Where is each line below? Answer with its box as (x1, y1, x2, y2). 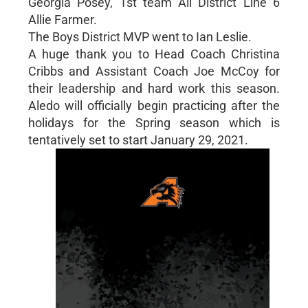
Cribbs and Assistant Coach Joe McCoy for (27, 63, 280, 78)
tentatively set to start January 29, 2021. (27, 132, 248, 147)
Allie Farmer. (27, 12, 97, 27)
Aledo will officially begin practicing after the (27, 98, 280, 113)
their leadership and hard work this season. (27, 80, 280, 96)
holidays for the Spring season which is (27, 115, 280, 130)
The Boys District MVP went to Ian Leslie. (27, 29, 252, 44)
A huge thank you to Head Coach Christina (27, 46, 280, 61)
